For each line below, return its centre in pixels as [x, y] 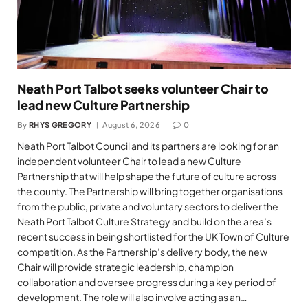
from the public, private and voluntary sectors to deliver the [148, 206]
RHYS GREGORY [60, 125]
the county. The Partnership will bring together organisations [150, 191]
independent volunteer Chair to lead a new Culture [129, 161]
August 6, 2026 [131, 125]
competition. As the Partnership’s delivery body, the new [142, 252]
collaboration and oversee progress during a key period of [147, 282]
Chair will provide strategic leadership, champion [125, 267]
